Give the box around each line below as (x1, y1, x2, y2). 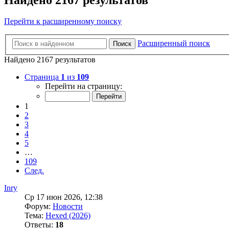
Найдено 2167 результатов (4, 55, 96, 64)
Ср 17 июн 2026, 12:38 (25, 193, 103, 201)
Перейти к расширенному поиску (4, 17, 122, 26)
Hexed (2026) (45, 211, 90, 220)
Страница (25, 73, 61, 81)
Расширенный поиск (138, 39, 210, 48)
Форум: (25, 202, 53, 211)
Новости (53, 202, 83, 211)
